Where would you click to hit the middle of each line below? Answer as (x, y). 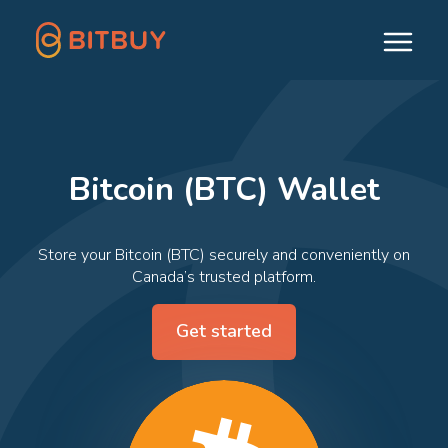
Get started (224, 331)
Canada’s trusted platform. (224, 277)
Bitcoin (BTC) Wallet (224, 189)
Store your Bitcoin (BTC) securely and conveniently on (224, 255)
